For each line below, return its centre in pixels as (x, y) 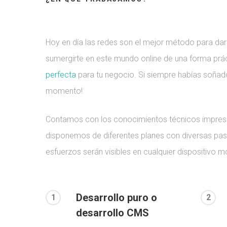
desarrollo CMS (112, 213)
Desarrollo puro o (117, 198)
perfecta (61, 75)
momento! (64, 91)
